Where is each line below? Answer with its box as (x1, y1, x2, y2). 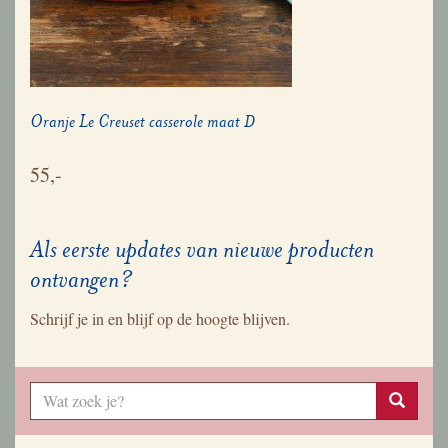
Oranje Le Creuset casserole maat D (30, 109, 255, 133)
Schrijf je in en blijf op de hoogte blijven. (30, 307, 290, 329)
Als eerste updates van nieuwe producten (30, 233, 374, 265)
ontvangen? (30, 263, 133, 295)
